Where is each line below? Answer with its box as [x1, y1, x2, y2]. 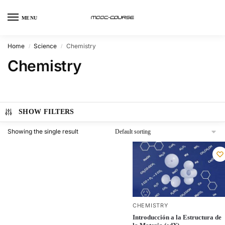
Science [34, 42, 57, 50]
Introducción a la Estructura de [133, 213, 221, 221]
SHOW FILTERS [18, 108, 74, 116]
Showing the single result [8, 128, 78, 135]
